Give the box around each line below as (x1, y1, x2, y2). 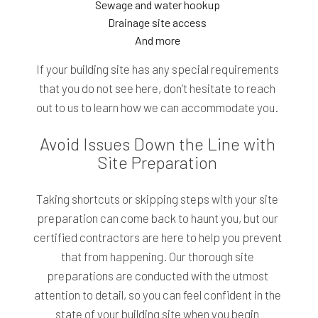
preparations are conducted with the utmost (46, 268, 268, 283)
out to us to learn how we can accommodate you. (36, 100, 279, 115)
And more (134, 33, 180, 48)
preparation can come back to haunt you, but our (36, 211, 278, 226)
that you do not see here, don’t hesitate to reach (39, 81, 276, 96)
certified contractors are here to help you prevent (33, 230, 282, 245)
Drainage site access (108, 16, 207, 30)
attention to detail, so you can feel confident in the (33, 287, 281, 302)
